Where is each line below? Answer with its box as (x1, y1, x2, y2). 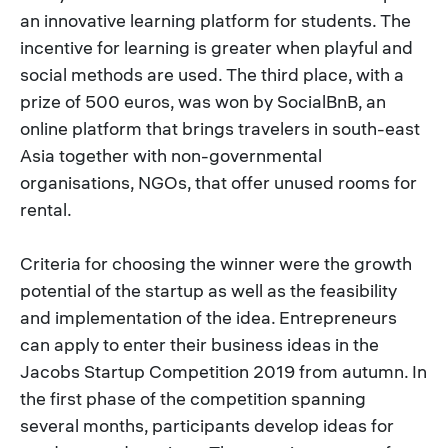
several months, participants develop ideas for (20, 413, 394, 437)
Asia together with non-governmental (20, 143, 322, 167)
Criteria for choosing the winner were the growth (20, 251, 412, 275)
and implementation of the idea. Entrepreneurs (20, 305, 397, 329)
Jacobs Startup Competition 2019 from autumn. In (20, 359, 427, 383)
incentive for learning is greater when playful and (20, 35, 413, 59)
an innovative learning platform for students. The (20, 8, 411, 32)
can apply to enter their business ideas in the (20, 332, 379, 356)
